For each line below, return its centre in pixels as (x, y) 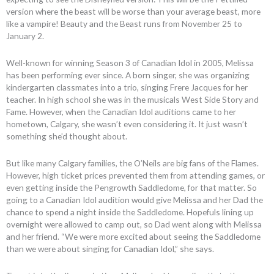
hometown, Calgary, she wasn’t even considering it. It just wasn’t (127, 124)
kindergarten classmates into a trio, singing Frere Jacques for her (127, 87)
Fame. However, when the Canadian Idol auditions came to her (121, 111)
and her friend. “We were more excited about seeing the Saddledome (133, 236)
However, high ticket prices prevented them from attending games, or (135, 175)
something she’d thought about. (67, 136)
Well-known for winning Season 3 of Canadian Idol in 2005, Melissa (130, 62)
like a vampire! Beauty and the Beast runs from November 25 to (124, 23)
